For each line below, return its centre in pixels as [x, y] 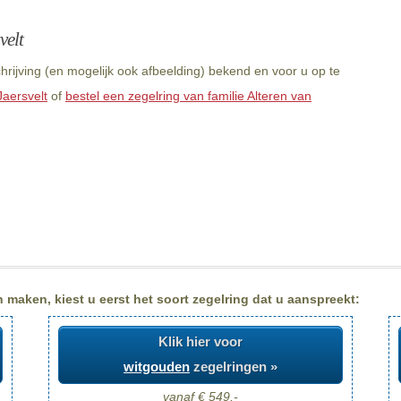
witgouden [157, 367]
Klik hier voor [200, 342]
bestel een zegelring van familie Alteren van [188, 96]
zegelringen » [234, 367]
